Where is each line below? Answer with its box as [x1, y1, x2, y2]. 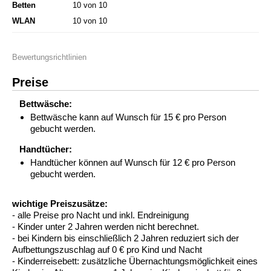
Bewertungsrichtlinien [12, 53, 87, 62]
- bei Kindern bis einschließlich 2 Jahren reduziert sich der [12, 233, 239, 244]
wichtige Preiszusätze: [12, 198, 108, 209]
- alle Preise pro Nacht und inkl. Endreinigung [12, 210, 189, 221]
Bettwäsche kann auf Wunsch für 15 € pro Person [30, 112, 226, 123]
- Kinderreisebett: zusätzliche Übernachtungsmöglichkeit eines [12, 256, 258, 267]
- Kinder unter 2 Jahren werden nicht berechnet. [12, 221, 199, 232]
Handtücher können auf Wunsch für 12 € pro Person [30, 157, 235, 168]
